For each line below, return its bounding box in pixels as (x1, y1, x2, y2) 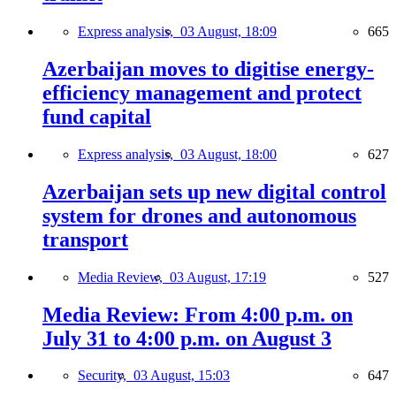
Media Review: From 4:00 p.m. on (42, 302, 353, 326)
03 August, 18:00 (180, 146, 277, 162)
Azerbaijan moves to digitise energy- (42, 57, 374, 80)
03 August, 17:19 (170, 269, 266, 285)
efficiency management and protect (42, 80, 362, 104)
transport (42, 227, 128, 251)
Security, (78, 368, 133, 384)
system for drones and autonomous (42, 203, 356, 227)
